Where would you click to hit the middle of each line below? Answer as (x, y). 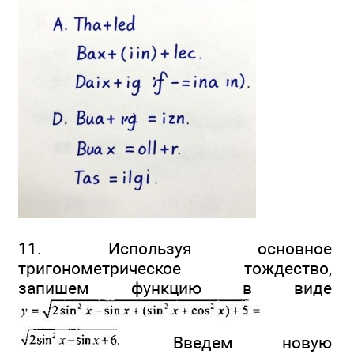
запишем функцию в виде (175, 288)
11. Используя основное (175, 249)
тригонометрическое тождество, (175, 269)
